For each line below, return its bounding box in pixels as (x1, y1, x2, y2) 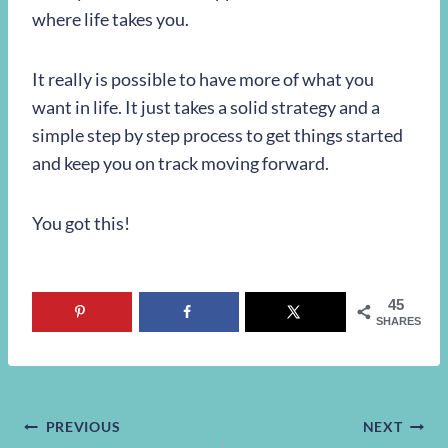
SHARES (376, 315, 421, 328)
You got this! (32, 211, 130, 234)
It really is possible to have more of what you (32, 67, 374, 90)
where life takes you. (32, 7, 189, 30)
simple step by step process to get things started (32, 123, 403, 146)
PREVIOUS (45, 418, 121, 436)
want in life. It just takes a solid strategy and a (32, 95, 380, 118)
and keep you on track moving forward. (32, 151, 329, 174)
